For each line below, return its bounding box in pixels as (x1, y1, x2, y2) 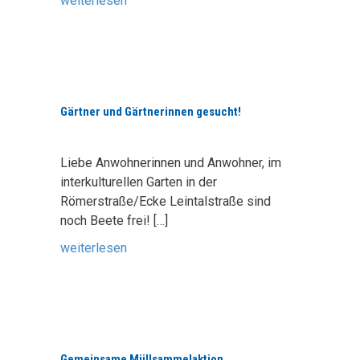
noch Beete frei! (60, 213, 153, 228)
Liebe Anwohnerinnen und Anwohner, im (60, 155, 281, 170)
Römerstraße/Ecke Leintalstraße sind (60, 194, 271, 209)
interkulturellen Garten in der (60, 174, 217, 190)
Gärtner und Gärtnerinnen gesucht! (60, 104, 241, 119)
